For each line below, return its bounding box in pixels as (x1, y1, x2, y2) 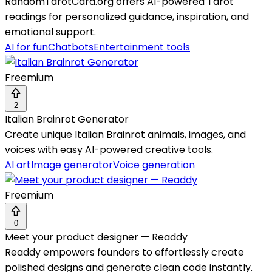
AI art (5, 158, 31, 172)
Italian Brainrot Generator (5, 112, 129, 127)
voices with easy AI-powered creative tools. (5, 143, 213, 157)
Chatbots (48, 40, 93, 55)
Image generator (31, 158, 113, 172)
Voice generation (113, 158, 195, 172)
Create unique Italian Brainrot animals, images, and (5, 127, 246, 142)
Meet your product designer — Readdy (5, 230, 188, 245)
